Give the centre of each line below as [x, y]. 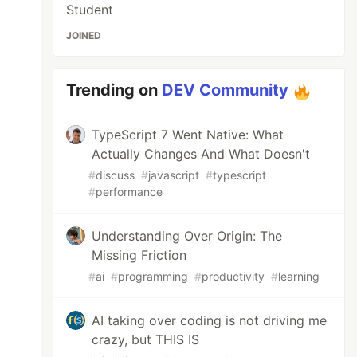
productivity [233, 276]
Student [90, 10]
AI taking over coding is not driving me [210, 320]
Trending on [114, 90]
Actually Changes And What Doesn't [201, 154]
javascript [174, 175]
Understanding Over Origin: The [187, 236]
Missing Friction [139, 255]
